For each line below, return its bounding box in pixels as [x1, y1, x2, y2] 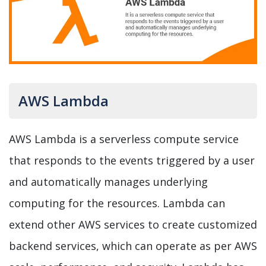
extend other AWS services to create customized [9, 217, 257, 232]
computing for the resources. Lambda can [9, 195, 225, 210]
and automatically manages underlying [9, 174, 208, 189]
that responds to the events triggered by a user [9, 153, 255, 167]
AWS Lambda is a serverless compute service [9, 131, 239, 146]
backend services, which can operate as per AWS [9, 238, 257, 253]
